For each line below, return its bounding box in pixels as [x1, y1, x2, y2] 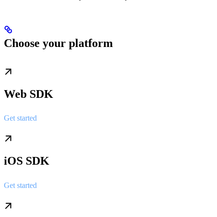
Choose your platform [4, 36, 113, 49]
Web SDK [4, 87, 53, 100]
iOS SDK [4, 155, 49, 168]
